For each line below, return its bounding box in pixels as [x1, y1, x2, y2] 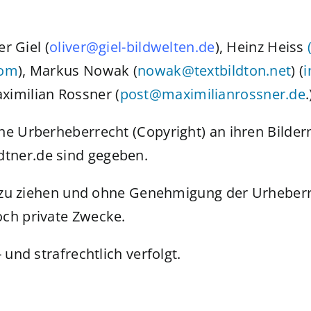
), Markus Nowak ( [17, 61, 138, 80]
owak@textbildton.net [146, 61, 292, 80]
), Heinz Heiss [215, 37, 308, 56]
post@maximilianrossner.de [119, 85, 306, 103]
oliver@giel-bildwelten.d [49, 37, 208, 56]
